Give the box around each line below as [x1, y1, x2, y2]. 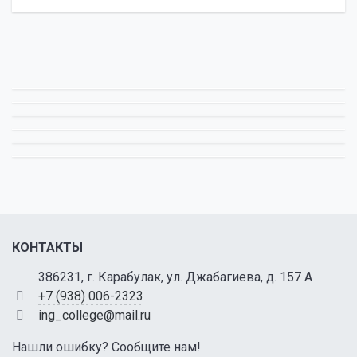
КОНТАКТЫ [12, 240, 83, 255]
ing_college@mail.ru [37, 308, 151, 323]
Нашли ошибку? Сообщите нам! [12, 339, 201, 355]
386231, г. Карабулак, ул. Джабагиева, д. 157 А [37, 269, 312, 284]
